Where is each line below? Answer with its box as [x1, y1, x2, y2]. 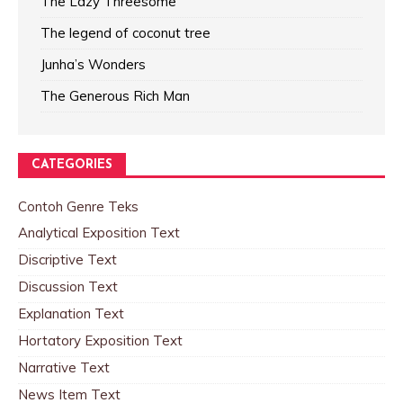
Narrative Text [18, 359, 110, 377]
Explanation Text [18, 305, 124, 323]
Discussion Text [18, 278, 118, 296]
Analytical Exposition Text [18, 224, 180, 242]
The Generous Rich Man [40, 87, 190, 105]
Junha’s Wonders [40, 56, 146, 74]
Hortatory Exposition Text [18, 332, 183, 350]
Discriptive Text [18, 251, 117, 269]
